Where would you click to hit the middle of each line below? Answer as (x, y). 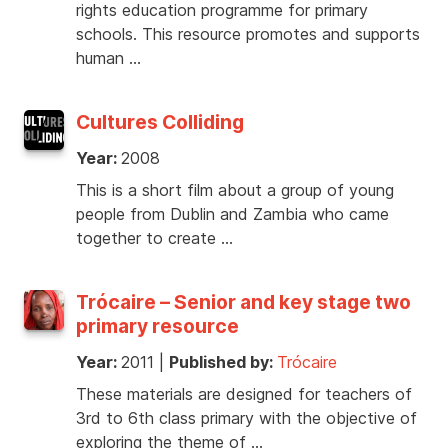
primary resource (157, 326)
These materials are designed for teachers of (244, 394)
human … (108, 58)
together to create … (154, 238)
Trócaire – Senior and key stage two (243, 302)
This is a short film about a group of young (235, 190)
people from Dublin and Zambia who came (232, 214)
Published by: (223, 362)
